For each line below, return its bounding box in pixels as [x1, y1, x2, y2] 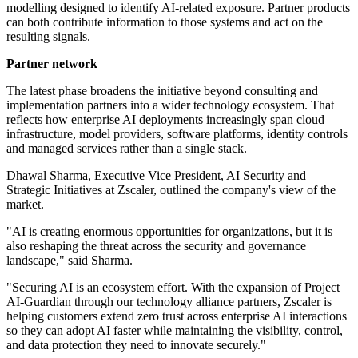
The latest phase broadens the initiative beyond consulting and [6, 84, 318, 98]
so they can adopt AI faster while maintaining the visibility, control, [6, 324, 343, 338]
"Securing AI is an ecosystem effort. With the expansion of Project [6, 280, 340, 295]
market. [6, 197, 44, 212]
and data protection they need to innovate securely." [6, 338, 266, 352]
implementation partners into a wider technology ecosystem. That [6, 98, 334, 113]
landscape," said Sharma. [6, 253, 133, 268]
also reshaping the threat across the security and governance [6, 239, 306, 253]
